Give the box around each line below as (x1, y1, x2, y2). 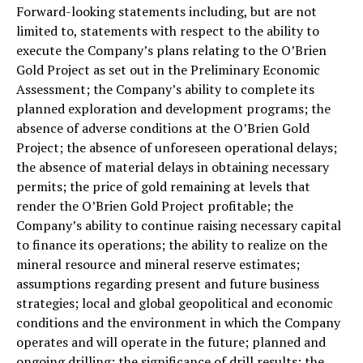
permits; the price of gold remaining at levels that (16, 177, 310, 195)
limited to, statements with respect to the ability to (16, 21, 319, 40)
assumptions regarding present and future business (16, 274, 319, 293)
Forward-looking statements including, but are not (16, 2, 317, 20)
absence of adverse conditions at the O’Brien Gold (16, 118, 310, 137)
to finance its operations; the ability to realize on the (16, 235, 327, 254)
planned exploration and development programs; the (16, 99, 331, 117)
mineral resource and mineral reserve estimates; (16, 254, 300, 273)
